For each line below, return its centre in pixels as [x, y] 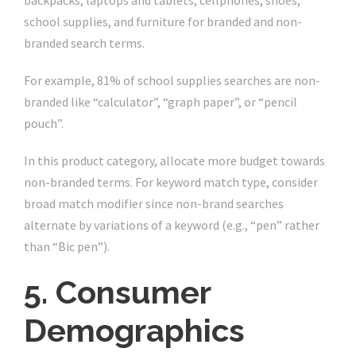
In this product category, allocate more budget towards [174, 161]
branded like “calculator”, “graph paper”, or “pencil [161, 102]
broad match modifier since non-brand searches [154, 204]
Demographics [134, 331]
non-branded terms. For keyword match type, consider [171, 182]
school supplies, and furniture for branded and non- [163, 22]
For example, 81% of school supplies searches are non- [172, 81]
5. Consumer [117, 292]
